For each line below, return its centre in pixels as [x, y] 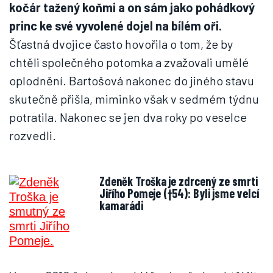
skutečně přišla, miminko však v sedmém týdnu [134, 99]
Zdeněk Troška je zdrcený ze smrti [179, 181]
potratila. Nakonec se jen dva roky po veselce [128, 117]
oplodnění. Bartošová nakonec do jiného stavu [132, 80]
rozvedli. [33, 135]
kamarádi [121, 205]
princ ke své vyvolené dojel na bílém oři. [115, 26]
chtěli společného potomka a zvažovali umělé [129, 62]
